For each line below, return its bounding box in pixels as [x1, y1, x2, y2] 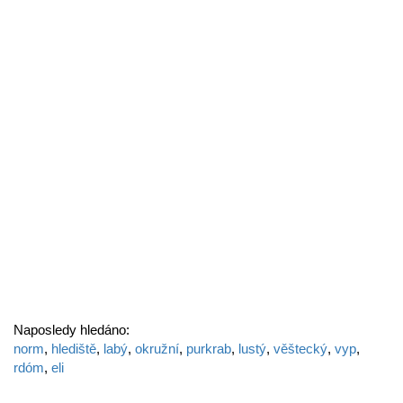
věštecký [273, 341, 327, 356]
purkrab [186, 341, 231, 356]
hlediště [51, 341, 96, 356]
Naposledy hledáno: [13, 322, 130, 337]
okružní [135, 341, 179, 356]
